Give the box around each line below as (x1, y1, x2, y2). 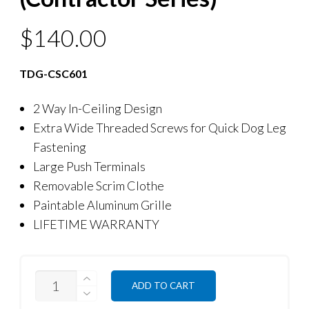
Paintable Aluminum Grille (32, 197, 172, 212)
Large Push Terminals (32, 158, 146, 174)
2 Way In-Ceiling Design (32, 100, 162, 116)
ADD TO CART (132, 279, 196, 291)
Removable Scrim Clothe (32, 177, 164, 193)
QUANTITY (34, 269, 89, 281)
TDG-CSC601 (19, 67, 88, 81)
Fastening (32, 139, 86, 154)
